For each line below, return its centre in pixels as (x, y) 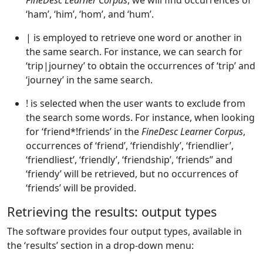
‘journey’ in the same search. (89, 80)
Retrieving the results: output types (112, 212)
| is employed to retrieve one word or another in (134, 38)
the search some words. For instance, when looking (140, 117)
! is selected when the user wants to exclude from (136, 103)
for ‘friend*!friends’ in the (84, 131)
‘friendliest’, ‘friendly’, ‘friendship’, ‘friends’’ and (129, 160)
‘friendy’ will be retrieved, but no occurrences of (132, 174)
